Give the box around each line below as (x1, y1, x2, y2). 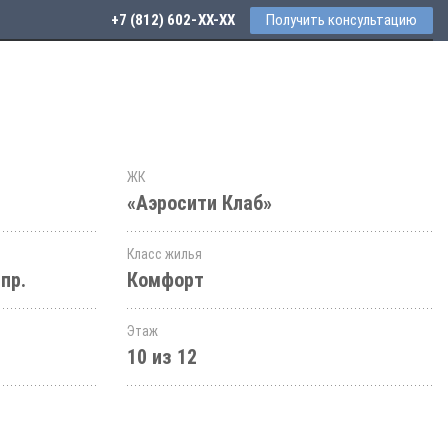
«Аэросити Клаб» (127, 191, 272, 215)
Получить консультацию (266, 11, 417, 29)
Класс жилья (127, 246, 202, 262)
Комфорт (127, 268, 204, 292)
